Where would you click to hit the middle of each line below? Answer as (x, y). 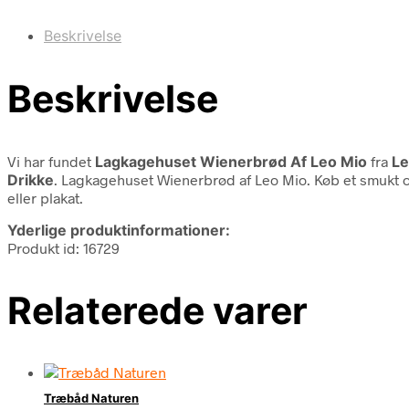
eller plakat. (45, 197)
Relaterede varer (157, 310)
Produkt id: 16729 (63, 247)
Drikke (31, 179)
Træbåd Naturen (91, 399)
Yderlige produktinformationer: (119, 230)
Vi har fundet (51, 161)
